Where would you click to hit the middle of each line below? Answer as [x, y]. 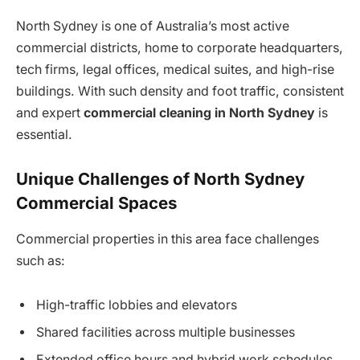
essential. [44, 134]
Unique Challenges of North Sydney [160, 179]
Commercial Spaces [96, 203]
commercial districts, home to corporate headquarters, [180, 47]
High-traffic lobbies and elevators [137, 305]
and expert [50, 112]
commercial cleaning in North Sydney [199, 112]
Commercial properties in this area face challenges [168, 239]
